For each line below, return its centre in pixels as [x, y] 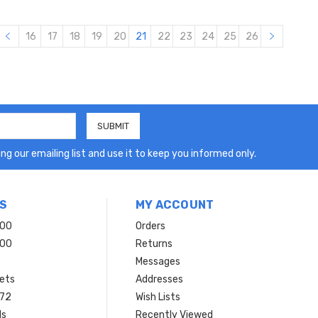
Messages [158, 261]
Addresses [159, 279]
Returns [154, 243]
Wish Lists [158, 297]
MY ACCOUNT [175, 204]
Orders [150, 226]
